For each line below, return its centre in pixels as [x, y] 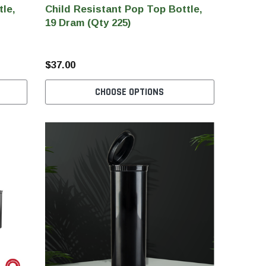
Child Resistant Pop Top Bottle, [123, 9]
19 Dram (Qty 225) [88, 23]
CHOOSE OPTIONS [130, 92]
